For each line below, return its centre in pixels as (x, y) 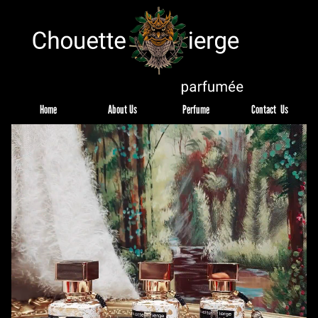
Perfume (196, 109)
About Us (122, 109)
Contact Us (270, 109)
